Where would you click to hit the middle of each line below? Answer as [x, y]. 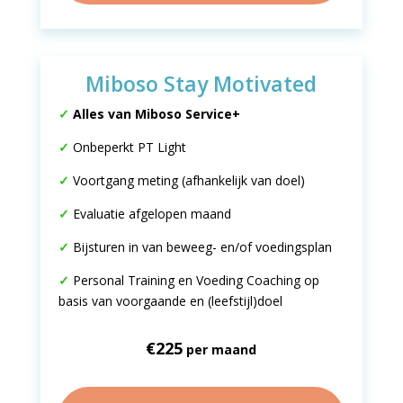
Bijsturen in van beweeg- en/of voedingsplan [202, 247]
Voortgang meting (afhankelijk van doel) [188, 180]
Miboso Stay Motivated [201, 84]
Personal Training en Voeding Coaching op [196, 280]
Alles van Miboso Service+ [156, 114]
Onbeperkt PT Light [127, 147]
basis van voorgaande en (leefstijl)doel [170, 301]
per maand [220, 349]
